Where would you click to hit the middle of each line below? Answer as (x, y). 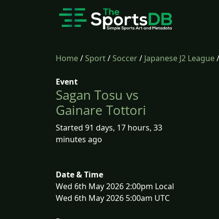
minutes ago (79, 139)
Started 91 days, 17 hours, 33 (109, 128)
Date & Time (79, 175)
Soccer (125, 58)
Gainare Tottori (101, 110)
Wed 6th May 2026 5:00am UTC (113, 198)
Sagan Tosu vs (97, 95)
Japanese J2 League (179, 58)
